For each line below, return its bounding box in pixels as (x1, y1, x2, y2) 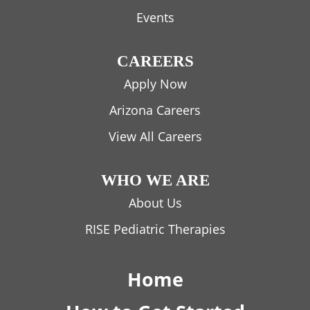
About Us (128, 194, 182, 211)
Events (136, 9, 174, 26)
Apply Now (123, 75, 187, 92)
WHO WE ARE (100, 171, 210, 189)
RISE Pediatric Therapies (84, 221, 226, 237)
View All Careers (108, 128, 202, 145)
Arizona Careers (109, 102, 201, 118)
